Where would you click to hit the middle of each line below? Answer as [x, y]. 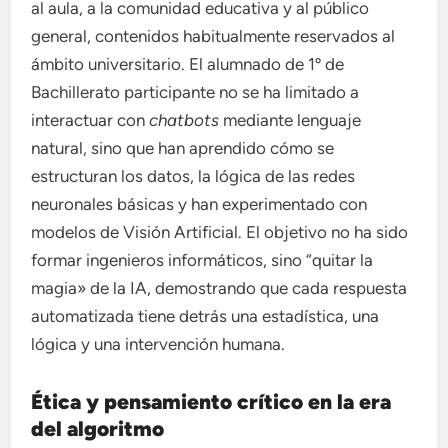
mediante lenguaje [290, 119]
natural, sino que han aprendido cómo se [183, 147]
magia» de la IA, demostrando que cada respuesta [219, 287]
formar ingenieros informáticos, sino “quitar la [202, 259]
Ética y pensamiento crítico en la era [211, 401]
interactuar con [90, 119]
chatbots [184, 119]
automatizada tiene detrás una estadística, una [205, 315]
